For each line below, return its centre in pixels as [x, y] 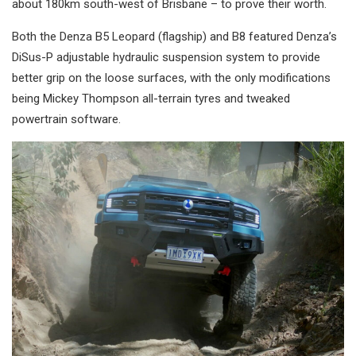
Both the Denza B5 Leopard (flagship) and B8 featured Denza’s [174, 37]
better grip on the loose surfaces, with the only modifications [171, 78]
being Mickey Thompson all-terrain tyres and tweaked [151, 99]
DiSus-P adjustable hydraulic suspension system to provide [166, 58]
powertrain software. [66, 120]
